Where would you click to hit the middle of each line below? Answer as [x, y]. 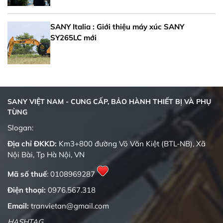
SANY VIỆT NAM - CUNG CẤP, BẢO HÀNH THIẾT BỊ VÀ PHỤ [109, 101]
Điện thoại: [27, 190]
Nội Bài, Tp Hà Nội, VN [46, 154]
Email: [19, 206]
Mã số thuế [27, 174]
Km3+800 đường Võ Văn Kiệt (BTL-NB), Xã [132, 143]
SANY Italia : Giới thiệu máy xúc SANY [117, 26]
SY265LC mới [73, 37]
